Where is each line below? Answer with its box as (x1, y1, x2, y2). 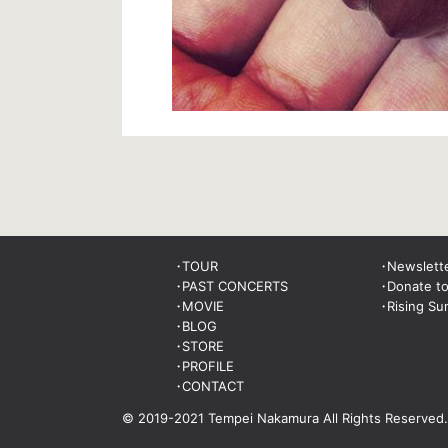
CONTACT (182, 377, 245, 394)
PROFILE (182, 357, 235, 374)
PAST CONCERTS (182, 277, 289, 294)
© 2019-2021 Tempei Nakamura (122, 410, 323, 427)
